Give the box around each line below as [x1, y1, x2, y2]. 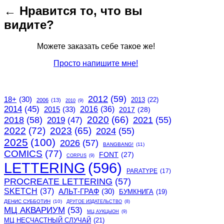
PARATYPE [126, 167, 157, 175]
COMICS [4, 148, 42, 159]
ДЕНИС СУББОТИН [4, 198, 50, 204]
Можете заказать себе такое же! [36, 42, 155, 51]
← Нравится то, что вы [4, 4, 142, 18]
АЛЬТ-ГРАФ [58, 187, 99, 196]
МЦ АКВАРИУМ [4, 205, 65, 215]
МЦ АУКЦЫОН [87, 209, 119, 214]
